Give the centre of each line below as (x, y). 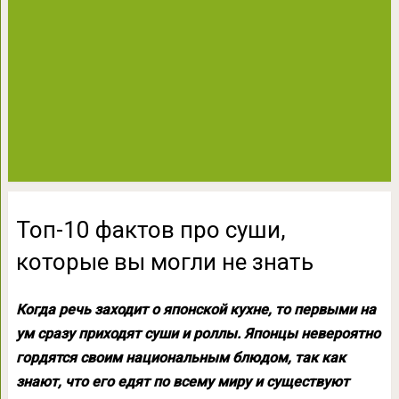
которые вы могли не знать (164, 262)
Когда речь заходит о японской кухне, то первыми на (195, 309)
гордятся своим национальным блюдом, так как (180, 358)
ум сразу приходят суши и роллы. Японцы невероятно (198, 334)
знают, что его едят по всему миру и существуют (182, 382)
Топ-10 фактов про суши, (151, 230)
